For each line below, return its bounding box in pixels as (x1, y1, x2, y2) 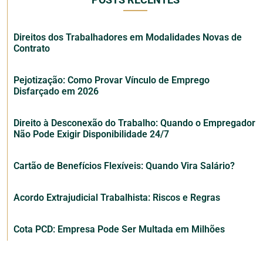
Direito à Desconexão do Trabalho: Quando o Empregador (14, 117, 255, 129)
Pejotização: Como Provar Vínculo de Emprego (14, 75, 210, 86)
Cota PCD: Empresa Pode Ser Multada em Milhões (14, 224, 225, 235)
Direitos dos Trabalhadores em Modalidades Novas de (14, 32, 242, 43)
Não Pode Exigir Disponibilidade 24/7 (14, 129, 169, 140)
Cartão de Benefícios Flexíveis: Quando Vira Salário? (14, 160, 235, 172)
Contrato (14, 43, 50, 55)
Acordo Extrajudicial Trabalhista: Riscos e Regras (14, 192, 220, 204)
